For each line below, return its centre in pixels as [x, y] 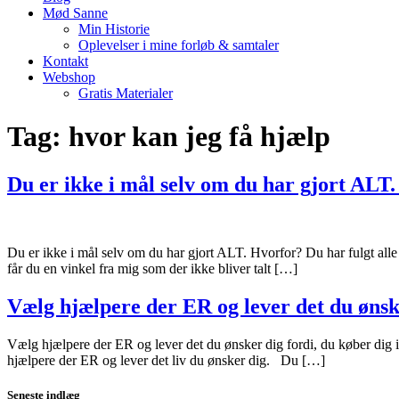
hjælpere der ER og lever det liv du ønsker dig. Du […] [166, 360]
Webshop [69, 77]
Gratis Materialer [126, 93]
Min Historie [114, 29]
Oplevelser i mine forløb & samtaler [179, 45]
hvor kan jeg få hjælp [199, 137]
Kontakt [65, 61]
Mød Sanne [75, 13]
